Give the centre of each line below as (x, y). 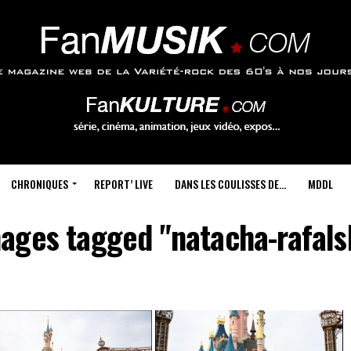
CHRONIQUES (39, 184)
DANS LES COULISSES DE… (230, 184)
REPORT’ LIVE (123, 184)
